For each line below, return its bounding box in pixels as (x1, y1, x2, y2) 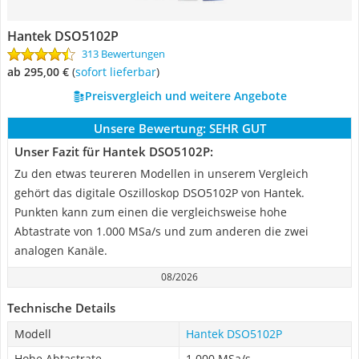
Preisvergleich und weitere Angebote (84, 88, 287, 103)
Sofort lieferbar (81, 64, 156, 79)
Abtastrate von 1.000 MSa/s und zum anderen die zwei (14, 224, 309, 239)
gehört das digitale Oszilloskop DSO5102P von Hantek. (14, 185, 305, 200)
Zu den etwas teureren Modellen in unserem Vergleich (14, 166, 309, 181)
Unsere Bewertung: (93, 120, 206, 136)
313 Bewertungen (82, 46, 165, 61)
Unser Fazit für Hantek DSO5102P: (14, 143, 213, 159)
